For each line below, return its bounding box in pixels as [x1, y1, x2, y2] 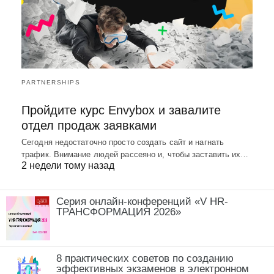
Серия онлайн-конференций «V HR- [56, 196, 228, 208]
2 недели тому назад [21, 160, 114, 171]
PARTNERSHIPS [21, 79, 80, 86]
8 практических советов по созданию [56, 253, 234, 265]
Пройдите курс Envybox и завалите [21, 103, 221, 117]
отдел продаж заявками [21, 119, 157, 133]
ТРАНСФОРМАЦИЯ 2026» [56, 206, 181, 218]
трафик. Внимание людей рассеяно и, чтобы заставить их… [21, 150, 249, 160]
